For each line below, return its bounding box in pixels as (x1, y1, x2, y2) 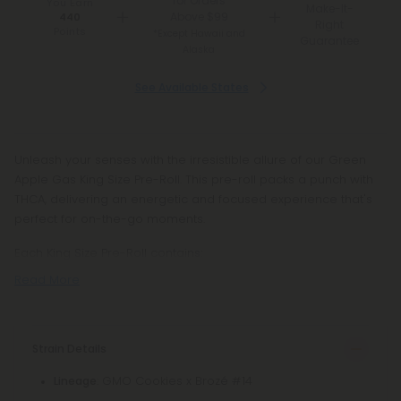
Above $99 (169, 9, 228, 24)
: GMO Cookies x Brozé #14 (97, 372, 252, 389)
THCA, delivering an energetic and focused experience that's (14, 191, 372, 208)
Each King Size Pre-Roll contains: (14, 244, 202, 261)
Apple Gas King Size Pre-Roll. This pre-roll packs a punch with (14, 171, 373, 188)
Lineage (54, 373, 97, 388)
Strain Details (32, 341, 107, 356)
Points (53, 24, 87, 38)
